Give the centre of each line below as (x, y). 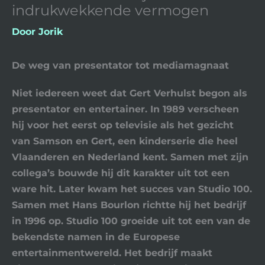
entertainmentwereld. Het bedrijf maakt (112, 253)
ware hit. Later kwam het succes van (105, 189)
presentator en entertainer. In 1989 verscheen (125, 109)
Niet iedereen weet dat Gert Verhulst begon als (130, 93)
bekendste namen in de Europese (96, 237)
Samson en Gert (73, 141)
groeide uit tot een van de (184, 221)
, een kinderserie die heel (175, 141)
